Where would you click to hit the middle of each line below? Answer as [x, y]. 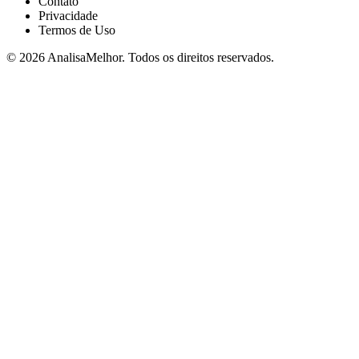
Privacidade [68, 15]
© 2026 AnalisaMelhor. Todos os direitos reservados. [140, 57]
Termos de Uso [77, 30]
